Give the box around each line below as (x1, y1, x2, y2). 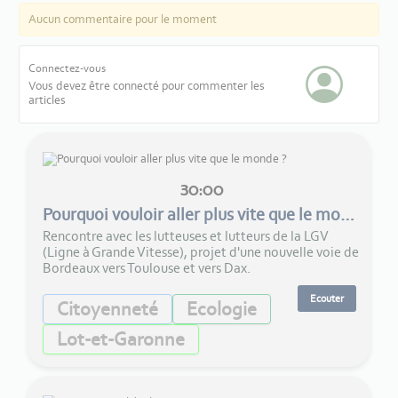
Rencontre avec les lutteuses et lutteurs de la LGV (43, 227, 329, 245)
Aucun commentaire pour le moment (28, 12, 217, 28)
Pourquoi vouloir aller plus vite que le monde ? (340, 203, 354, 226)
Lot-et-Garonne (57, 327, 185, 352)
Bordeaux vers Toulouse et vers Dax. (43, 259, 251, 277)
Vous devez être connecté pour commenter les (28, 78, 265, 94)
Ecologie (187, 297, 257, 322)
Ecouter (310, 292, 345, 306)
